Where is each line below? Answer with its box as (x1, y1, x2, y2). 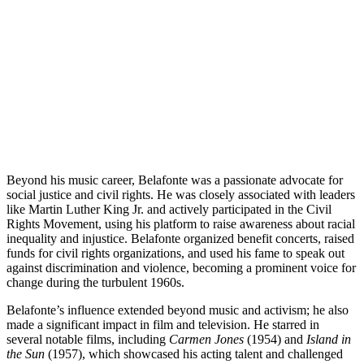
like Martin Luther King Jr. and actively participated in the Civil (6, 201, 331, 216)
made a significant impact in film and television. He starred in (6, 317, 319, 331)
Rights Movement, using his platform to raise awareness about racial (6, 216, 355, 231)
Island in (306, 331, 351, 346)
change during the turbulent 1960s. (6, 275, 184, 289)
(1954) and (244, 331, 306, 346)
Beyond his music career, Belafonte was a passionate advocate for (6, 172, 343, 187)
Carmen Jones (169, 331, 244, 346)
